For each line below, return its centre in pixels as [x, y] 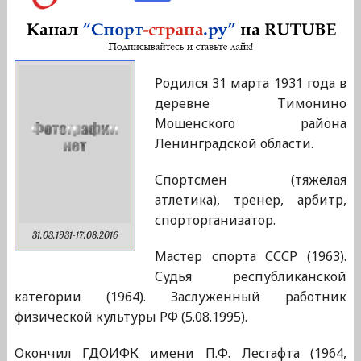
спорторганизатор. [215, 220]
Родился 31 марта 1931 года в [251, 83]
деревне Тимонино [251, 104]
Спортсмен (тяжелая [251, 180]
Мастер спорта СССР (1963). [251, 257]
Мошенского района [251, 124]
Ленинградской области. [234, 144]
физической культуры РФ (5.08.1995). [131, 317]
